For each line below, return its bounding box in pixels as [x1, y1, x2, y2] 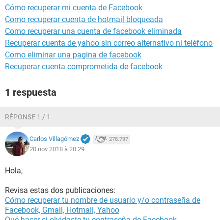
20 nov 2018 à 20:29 [29, 145, 84, 153]
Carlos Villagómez [29, 135, 79, 143]
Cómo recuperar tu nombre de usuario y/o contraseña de [5, 195, 200, 205]
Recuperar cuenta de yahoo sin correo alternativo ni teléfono [5, 38, 213, 48]
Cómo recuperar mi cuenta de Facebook [5, 3, 142, 12]
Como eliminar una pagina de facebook [5, 50, 141, 59]
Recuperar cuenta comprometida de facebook [5, 62, 163, 71]
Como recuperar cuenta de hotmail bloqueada [5, 15, 163, 24]
